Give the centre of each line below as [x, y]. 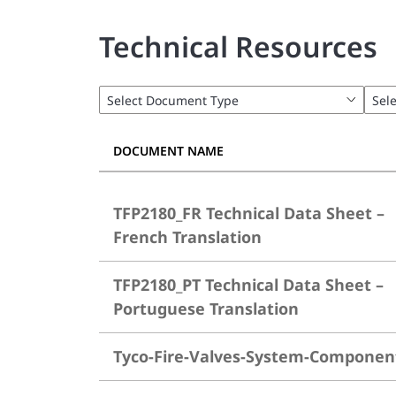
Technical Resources [238, 46]
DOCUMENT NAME [168, 151]
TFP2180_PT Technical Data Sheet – [248, 285]
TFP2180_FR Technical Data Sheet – [249, 213]
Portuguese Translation [206, 308]
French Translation [187, 237]
